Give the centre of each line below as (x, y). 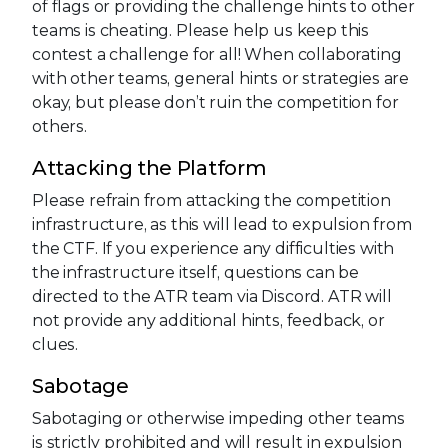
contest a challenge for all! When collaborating (217, 54)
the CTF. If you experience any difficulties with (213, 248)
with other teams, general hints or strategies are (221, 78)
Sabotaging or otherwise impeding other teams (218, 418)
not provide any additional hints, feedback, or (208, 320)
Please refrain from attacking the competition (211, 200)
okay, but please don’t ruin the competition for (215, 102)
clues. (55, 344)
